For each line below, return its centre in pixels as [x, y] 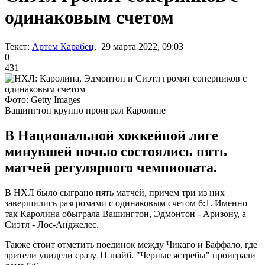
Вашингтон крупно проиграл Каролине [85, 110]
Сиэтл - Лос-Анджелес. [52, 224]
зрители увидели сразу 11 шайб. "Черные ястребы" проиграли [130, 255]
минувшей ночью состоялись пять [116, 151]
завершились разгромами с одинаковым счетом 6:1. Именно [126, 203]
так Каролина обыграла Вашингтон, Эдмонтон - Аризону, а [125, 214]
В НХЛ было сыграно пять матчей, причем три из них [115, 192]
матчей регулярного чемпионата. [111, 167]
